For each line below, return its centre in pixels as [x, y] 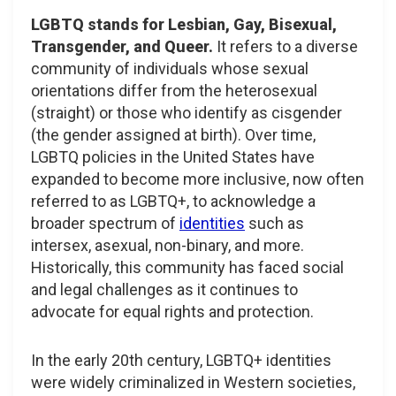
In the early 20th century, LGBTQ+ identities [181, 360]
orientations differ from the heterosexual [174, 90]
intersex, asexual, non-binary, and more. [168, 245]
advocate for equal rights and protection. [172, 311]
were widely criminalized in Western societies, [193, 382]
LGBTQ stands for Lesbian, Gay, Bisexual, [184, 24]
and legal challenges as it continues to [164, 289]
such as [274, 223]
